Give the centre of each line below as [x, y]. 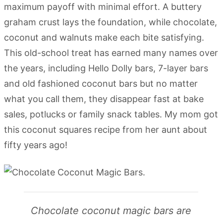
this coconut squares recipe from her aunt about [106, 130]
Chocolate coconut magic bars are [111, 211]
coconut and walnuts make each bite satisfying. [104, 37]
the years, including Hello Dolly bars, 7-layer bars [106, 68]
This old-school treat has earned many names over [111, 53]
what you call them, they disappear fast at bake [104, 99]
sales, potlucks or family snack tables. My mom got [111, 114]
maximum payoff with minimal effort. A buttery [103, 7]
